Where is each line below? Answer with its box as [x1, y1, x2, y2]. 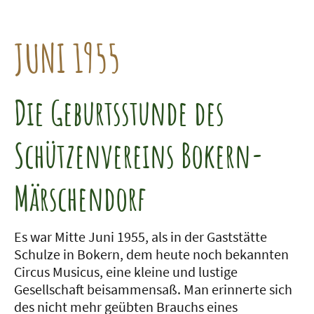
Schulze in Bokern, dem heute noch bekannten [14, 245, 289, 264]
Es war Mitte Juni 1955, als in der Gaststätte [14, 228, 267, 246]
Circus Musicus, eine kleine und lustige [14, 263, 238, 281]
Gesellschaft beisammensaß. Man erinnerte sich [14, 280, 292, 299]
